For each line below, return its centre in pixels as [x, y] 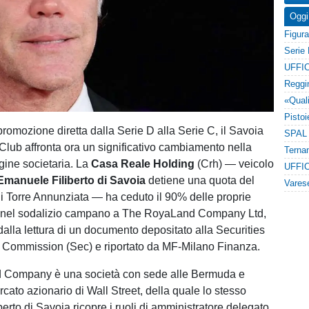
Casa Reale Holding [143, 164]
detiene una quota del [200, 180]
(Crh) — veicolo [235, 164]
